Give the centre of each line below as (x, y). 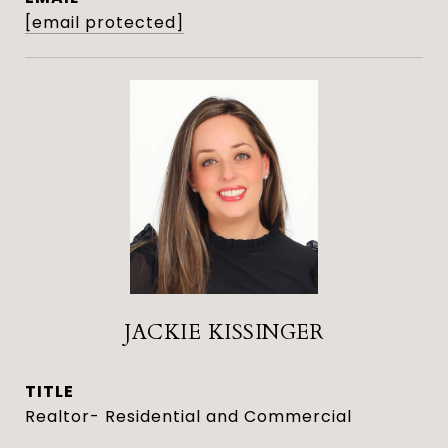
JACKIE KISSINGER (224, 332)
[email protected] (104, 22)
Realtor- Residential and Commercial (188, 416)
